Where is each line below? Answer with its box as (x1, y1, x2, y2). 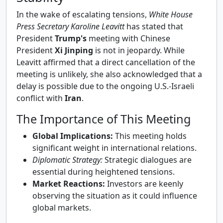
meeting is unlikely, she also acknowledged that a (16, 68, 202, 80)
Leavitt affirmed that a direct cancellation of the (16, 56, 195, 68)
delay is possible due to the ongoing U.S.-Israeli (16, 80, 194, 92)
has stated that (124, 20, 183, 32)
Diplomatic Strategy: (32, 154, 103, 165)
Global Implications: (32, 130, 113, 141)
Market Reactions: (32, 178, 105, 189)
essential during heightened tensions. (32, 166, 175, 177)
